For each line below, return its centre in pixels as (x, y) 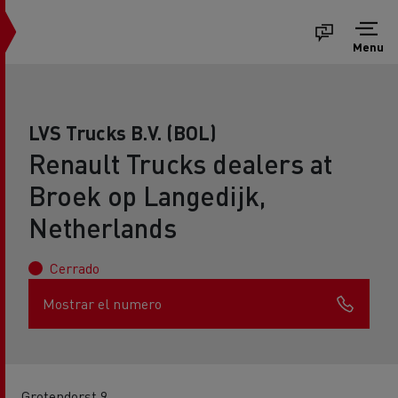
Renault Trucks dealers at (180, 163)
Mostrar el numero (102, 303)
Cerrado (75, 268)
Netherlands (103, 227)
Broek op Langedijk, (147, 195)
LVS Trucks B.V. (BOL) (123, 132)
